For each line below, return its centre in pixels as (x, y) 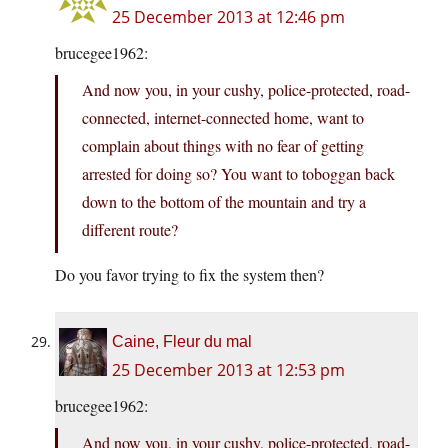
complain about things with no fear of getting (223, 146)
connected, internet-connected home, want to (223, 118)
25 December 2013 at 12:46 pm (228, 17)
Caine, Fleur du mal (182, 342)
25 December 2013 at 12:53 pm (228, 370)
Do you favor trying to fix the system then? (189, 275)
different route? (130, 230)
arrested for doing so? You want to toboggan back (238, 174)
